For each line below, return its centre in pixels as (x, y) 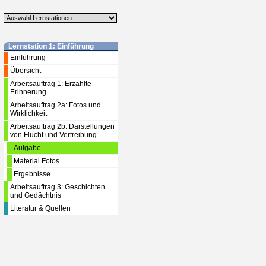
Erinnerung (28, 92)
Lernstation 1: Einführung (51, 46)
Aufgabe (27, 148)
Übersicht (26, 71)
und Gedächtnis (36, 195)
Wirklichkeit (28, 113)
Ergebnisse (32, 174)
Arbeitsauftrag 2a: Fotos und (56, 105)
